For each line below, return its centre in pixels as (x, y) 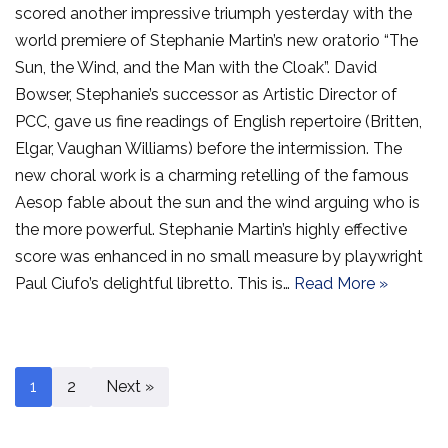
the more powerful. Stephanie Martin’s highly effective (211, 230)
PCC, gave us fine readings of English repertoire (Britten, (218, 122)
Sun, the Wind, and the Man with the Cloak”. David (196, 68)
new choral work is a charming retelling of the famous (212, 176)
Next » (130, 387)
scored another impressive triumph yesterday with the (213, 14)
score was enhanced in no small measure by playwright (219, 257)
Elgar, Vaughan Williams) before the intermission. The (208, 149)
